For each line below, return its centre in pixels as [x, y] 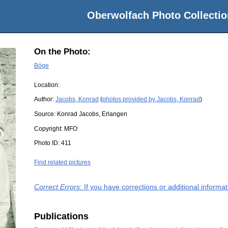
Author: [45, 99]
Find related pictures [62, 163]
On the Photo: [62, 52]
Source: [46, 114]
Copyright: [49, 129]
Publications [61, 216]
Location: [47, 85]
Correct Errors [57, 187]
